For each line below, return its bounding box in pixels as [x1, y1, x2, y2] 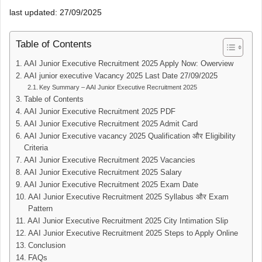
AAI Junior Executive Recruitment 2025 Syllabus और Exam [27, 193, 229, 201]
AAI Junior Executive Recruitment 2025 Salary [23, 168, 182, 177]
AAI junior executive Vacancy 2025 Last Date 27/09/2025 [23, 72, 218, 80]
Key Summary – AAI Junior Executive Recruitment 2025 [39, 84, 198, 91]
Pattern [27, 205, 53, 213]
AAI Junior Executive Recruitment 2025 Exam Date [23, 181, 198, 189]
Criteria [23, 144, 48, 152]
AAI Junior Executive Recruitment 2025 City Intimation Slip [27, 217, 228, 225]
